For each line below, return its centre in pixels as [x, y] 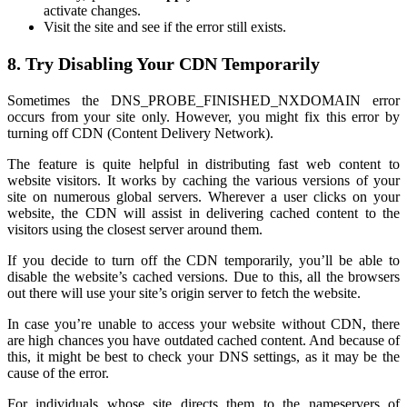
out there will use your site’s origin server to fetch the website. [184, 293]
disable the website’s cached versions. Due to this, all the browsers [203, 276]
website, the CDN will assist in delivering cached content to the [203, 213]
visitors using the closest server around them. [135, 229]
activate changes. [94, 10]
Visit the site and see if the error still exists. [165, 26]
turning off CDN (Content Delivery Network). [140, 133]
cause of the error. [58, 372]
